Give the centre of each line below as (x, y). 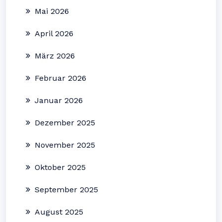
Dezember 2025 (65, 123)
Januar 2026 (59, 100)
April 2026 (54, 33)
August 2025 (59, 212)
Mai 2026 (52, 11)
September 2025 (66, 190)
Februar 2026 (60, 78)
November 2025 (65, 145)
